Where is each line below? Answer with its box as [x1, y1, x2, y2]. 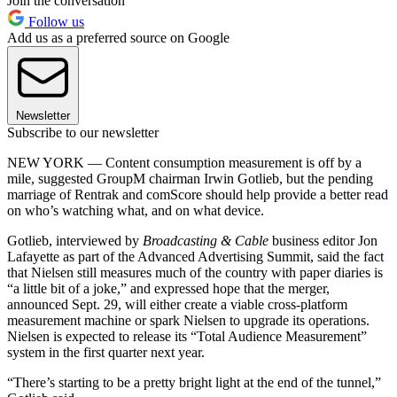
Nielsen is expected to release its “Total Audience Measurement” [7, 328, 367, 344]
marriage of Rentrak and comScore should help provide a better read [7, 186, 388, 202]
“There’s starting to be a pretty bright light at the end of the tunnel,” [7, 374, 381, 390]
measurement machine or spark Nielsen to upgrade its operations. [7, 312, 370, 328]
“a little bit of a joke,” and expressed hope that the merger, [7, 280, 330, 296]
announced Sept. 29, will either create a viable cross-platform [7, 296, 347, 312]
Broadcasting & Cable [143, 232, 269, 248]
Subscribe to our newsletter [7, 124, 159, 140]
